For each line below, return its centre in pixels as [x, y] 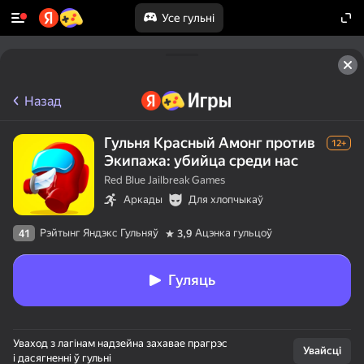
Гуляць [192, 280]
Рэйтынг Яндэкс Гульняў [99, 233]
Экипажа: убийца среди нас [201, 160]
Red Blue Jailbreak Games [165, 180]
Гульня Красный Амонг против [210, 143]
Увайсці [322, 351]
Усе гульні [188, 18]
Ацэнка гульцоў [234, 233]
